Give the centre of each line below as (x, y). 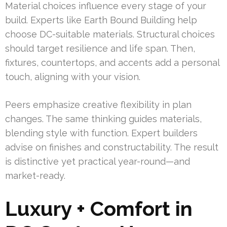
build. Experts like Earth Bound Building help (101, 20)
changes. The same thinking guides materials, (103, 119)
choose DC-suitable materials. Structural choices (110, 34)
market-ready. (35, 176)
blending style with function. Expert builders (101, 133)
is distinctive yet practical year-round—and (98, 162)
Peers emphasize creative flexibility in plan (98, 105)
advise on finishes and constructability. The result (112, 147)
